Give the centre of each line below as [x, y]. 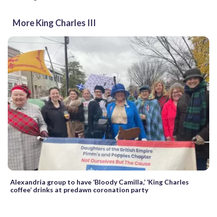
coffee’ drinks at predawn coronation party [79, 190]
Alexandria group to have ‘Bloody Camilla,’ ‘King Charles [100, 182]
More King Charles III [54, 23]
